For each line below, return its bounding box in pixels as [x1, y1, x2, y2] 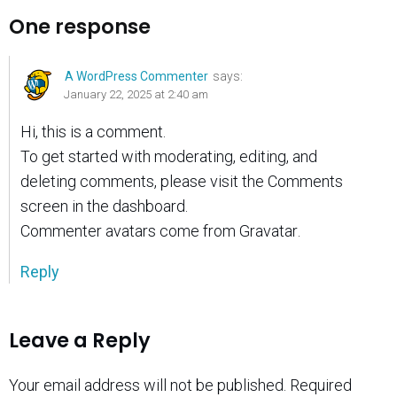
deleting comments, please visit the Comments [20, 171, 343, 191]
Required [290, 375, 352, 394]
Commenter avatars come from [20, 221, 239, 240]
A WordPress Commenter [65, 68, 208, 83]
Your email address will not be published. [9, 375, 286, 394]
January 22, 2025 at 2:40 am [64, 87, 208, 101]
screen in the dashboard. [20, 196, 188, 215]
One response [9, 12, 151, 41]
